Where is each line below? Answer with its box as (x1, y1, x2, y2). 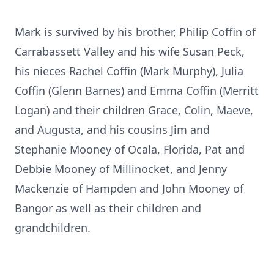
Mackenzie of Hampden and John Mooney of (15, 181, 243, 196)
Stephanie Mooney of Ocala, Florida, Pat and (15, 142, 245, 157)
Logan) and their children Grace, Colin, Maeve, (15, 103, 253, 117)
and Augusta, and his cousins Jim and (15, 122, 210, 137)
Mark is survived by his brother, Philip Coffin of (15, 24, 256, 39)
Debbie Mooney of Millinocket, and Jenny (15, 161, 227, 176)
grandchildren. (15, 220, 91, 235)
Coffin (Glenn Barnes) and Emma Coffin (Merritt (15, 83, 259, 98)
